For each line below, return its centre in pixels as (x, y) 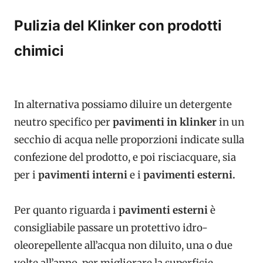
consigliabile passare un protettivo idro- (111, 228)
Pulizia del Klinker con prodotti (118, 25)
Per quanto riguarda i (66, 210)
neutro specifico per (63, 122)
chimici (39, 50)
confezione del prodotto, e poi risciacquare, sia (125, 158)
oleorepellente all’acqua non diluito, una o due (123, 246)
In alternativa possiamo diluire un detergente (123, 105)
